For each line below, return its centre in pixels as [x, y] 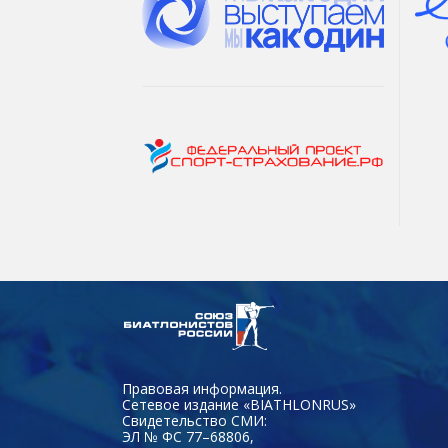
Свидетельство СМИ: [196, 420]
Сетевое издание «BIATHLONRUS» [241, 404]
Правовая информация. [202, 388]
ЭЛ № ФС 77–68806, [190, 436]
